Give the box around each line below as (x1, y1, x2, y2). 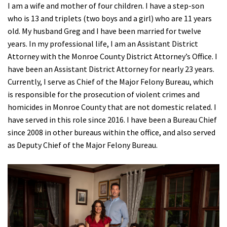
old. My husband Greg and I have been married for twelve (8, 26, 201, 36)
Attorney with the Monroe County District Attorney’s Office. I (8, 51, 217, 62)
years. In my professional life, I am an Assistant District (8, 39, 198, 49)
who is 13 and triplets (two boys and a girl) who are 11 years (8, 13, 212, 24)
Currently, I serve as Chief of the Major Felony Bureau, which (8, 77, 213, 87)
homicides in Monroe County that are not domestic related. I (8, 102, 216, 112)
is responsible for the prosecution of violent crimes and (8, 89, 200, 100)
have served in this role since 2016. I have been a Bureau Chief (8, 115, 217, 125)
